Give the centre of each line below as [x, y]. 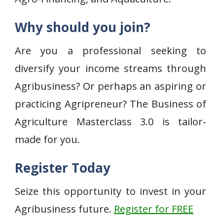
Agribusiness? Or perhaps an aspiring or [110, 86]
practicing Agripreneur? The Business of [110, 104]
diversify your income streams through [110, 68]
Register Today [63, 168]
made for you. [47, 139]
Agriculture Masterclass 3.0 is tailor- [110, 122]
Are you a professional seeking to [110, 51]
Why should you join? [83, 27]
